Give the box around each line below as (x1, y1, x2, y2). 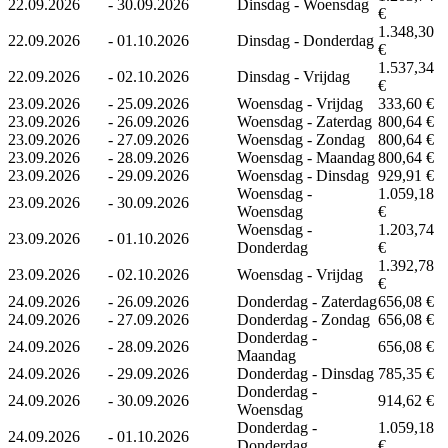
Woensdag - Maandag (237, 148, 375, 166)
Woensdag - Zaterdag (237, 112, 372, 130)
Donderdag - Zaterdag (237, 292, 377, 310)
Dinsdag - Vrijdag (237, 67, 350, 85)
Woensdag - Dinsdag (237, 166, 369, 184)
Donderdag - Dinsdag (237, 364, 374, 382)
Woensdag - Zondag (237, 130, 365, 148)
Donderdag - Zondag (237, 310, 370, 328)
